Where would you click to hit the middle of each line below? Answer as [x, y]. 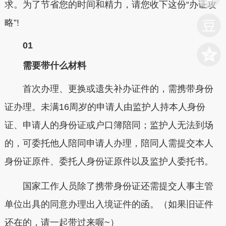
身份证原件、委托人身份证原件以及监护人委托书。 [109, 161]
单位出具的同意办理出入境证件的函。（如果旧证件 [109, 204]
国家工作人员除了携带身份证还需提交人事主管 [109, 186]
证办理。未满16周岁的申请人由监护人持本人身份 [105, 107]
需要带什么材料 [45, 66]
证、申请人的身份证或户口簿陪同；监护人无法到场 [109, 125]
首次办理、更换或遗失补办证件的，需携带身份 [109, 89]
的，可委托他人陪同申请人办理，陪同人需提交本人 [109, 143]
